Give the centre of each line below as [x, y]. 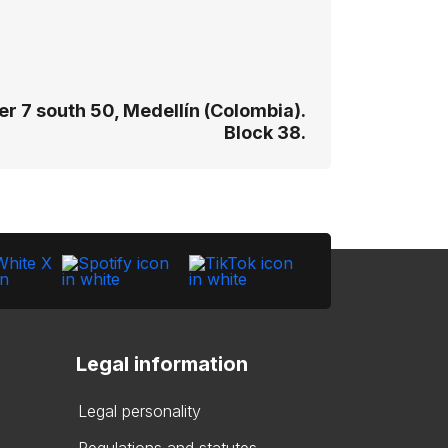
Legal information [162, 364]
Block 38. [265, 132]
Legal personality [139, 411]
